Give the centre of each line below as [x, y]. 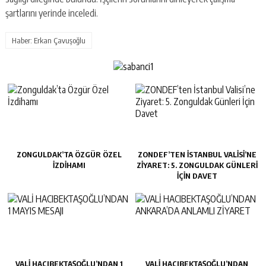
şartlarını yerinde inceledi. [51, 13]
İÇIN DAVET [197, 176]
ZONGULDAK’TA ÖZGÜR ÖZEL [69, 155]
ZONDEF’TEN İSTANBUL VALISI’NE [197, 155]
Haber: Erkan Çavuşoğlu [48, 40]
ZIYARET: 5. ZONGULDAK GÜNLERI [197, 165]
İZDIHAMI [69, 165]
